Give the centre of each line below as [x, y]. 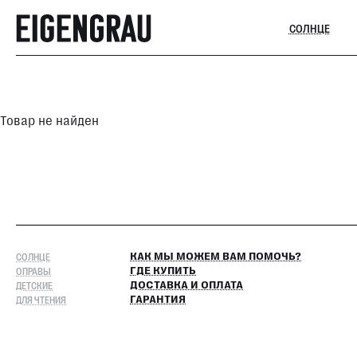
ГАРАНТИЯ [158, 300]
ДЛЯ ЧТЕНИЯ [41, 300]
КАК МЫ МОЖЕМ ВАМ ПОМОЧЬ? [216, 257]
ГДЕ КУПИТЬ [163, 271]
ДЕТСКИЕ [34, 285]
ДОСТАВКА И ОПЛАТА [186, 285]
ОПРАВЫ [33, 271]
